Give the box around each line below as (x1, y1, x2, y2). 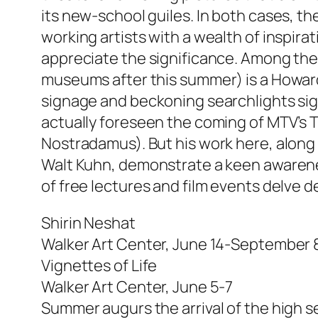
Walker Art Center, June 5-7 (41, 276, 234, 298)
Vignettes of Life (41, 255, 158, 277)
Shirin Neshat (41, 212, 136, 234)
